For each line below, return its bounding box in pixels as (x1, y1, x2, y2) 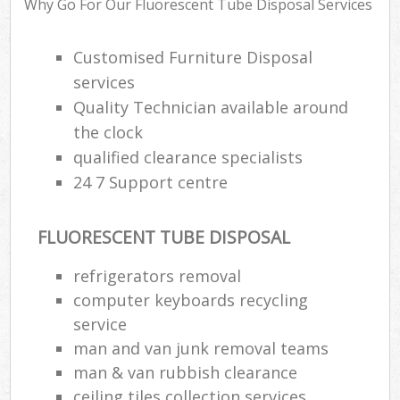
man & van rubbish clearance (73, 361, 298, 383)
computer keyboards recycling (73, 288, 309, 311)
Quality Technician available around (73, 96, 349, 119)
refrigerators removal (73, 264, 242, 287)
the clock (73, 121, 144, 144)
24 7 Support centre (73, 171, 229, 194)
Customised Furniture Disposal (73, 46, 313, 69)
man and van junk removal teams (73, 337, 329, 359)
